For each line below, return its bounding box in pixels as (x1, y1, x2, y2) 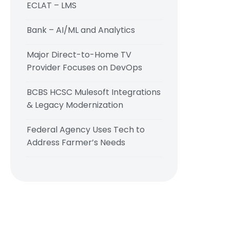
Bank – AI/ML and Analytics (27, 24, 135, 36)
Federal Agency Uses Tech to (27, 124, 145, 136)
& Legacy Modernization (27, 99, 123, 111)
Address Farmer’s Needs (27, 137, 125, 148)
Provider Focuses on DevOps (27, 62, 142, 73)
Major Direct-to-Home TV (27, 49, 131, 61)
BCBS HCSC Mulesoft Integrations (27, 86, 161, 98)
